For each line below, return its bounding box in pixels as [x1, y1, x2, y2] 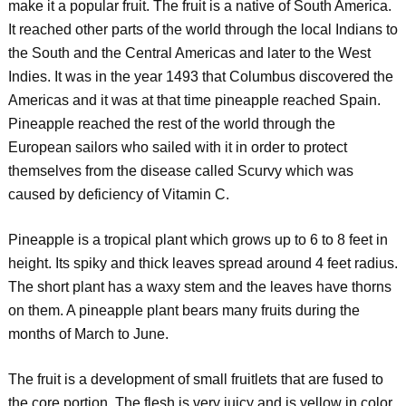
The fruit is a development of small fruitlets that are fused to [7, 372, 383, 387]
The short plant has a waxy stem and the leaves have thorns [7, 279, 391, 295]
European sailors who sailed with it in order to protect [7, 140, 347, 155]
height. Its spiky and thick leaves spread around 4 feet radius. [7, 256, 398, 271]
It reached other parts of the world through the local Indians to [7, 22, 398, 37]
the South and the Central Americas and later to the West [7, 45, 371, 61]
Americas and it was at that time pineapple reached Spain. [7, 92, 381, 108]
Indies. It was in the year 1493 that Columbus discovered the [7, 69, 393, 84]
